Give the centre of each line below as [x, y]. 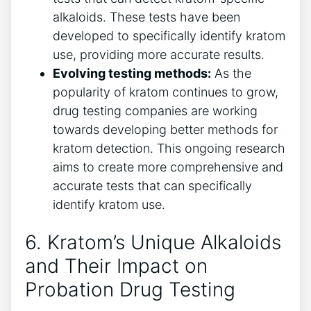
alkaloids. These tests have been [146, 17]
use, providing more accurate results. [159, 55]
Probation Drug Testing [130, 289]
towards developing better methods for [165, 130]
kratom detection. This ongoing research [169, 149]
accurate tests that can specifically [152, 186]
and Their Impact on [116, 266]
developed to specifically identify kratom [169, 36]
